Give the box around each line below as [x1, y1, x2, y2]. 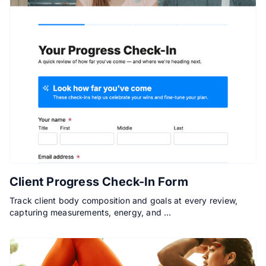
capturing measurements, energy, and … [9, 207, 172, 217]
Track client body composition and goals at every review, [9, 195, 238, 205]
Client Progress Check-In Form [9, 174, 188, 189]
